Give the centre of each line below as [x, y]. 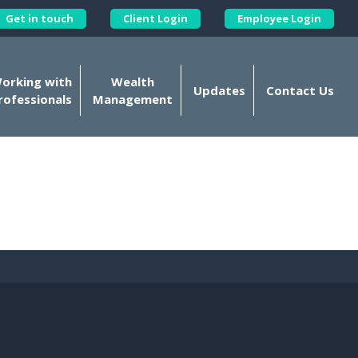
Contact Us [300, 91]
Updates [219, 91]
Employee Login [279, 18]
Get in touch [40, 18]
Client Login [155, 18]
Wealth [133, 82]
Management [133, 99]
